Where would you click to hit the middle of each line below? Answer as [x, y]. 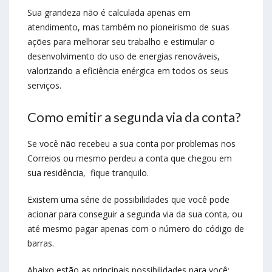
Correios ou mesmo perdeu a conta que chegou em [130, 158]
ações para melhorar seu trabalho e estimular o [121, 42]
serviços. [44, 86]
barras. [41, 243]
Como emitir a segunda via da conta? [134, 117]
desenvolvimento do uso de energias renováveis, [124, 56]
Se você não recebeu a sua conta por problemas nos [131, 144]
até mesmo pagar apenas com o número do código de [136, 229]
